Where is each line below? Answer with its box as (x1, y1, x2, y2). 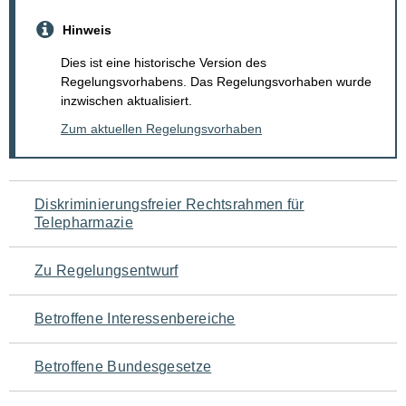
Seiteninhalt (8, 295, 155, 331)
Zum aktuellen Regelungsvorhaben (61, 121, 262, 137)
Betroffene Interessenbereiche (34, 311, 236, 327)
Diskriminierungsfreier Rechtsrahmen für (34, 197, 304, 213)
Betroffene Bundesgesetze (34, 359, 212, 375)
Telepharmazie (34, 215, 133, 231)
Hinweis (63, 22, 111, 37)
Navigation (8, 181, 140, 217)
